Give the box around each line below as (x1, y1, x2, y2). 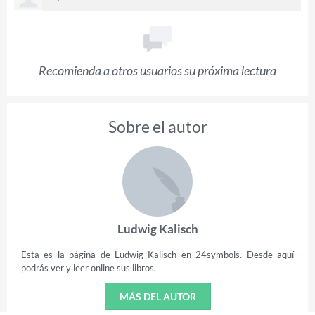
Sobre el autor (108, 116, 207, 136)
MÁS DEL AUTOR (119, 290, 196, 302)
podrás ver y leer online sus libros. (21, 262, 156, 274)
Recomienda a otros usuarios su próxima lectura (39, 62, 276, 78)
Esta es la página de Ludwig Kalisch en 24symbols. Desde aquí (21, 248, 294, 260)
